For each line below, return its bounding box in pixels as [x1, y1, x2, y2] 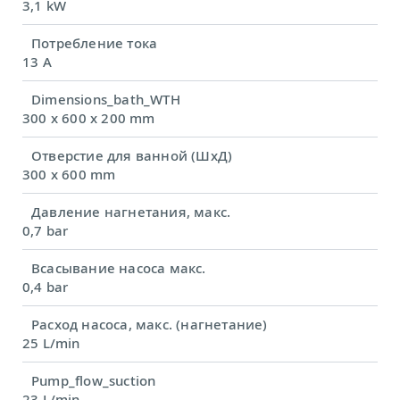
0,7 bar [22, 221, 69, 240]
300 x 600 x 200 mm [22, 109, 155, 128]
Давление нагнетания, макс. [31, 203, 231, 221]
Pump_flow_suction [31, 371, 156, 390]
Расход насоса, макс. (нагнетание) [31, 315, 268, 334]
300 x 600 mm [22, 165, 116, 184]
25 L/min [22, 334, 80, 353]
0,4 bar [22, 278, 69, 296]
